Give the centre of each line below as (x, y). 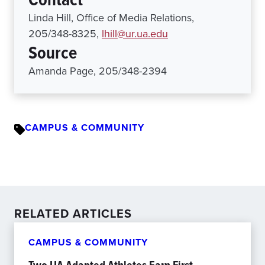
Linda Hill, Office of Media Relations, (111, 18)
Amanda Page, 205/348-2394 (98, 71)
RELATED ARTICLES (73, 214)
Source (53, 53)
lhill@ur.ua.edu (135, 34)
